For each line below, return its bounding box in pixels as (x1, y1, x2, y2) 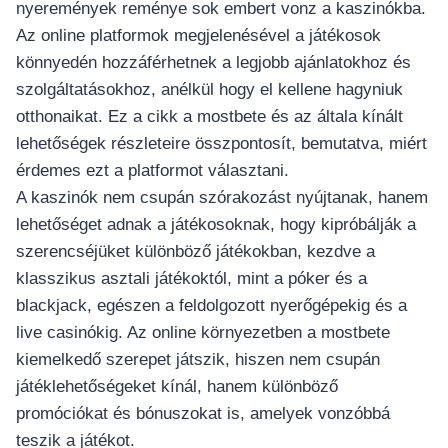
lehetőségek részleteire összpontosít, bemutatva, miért (16, 134, 427, 154)
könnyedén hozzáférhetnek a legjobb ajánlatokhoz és (16, 53, 411, 73)
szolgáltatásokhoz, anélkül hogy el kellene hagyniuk (16, 80, 403, 100)
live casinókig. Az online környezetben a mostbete (16, 323, 390, 343)
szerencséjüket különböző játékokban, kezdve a (16, 242, 375, 262)
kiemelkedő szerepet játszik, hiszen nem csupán (16, 350, 380, 370)
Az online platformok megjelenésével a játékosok (16, 26, 381, 46)
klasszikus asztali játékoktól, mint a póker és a (16, 269, 367, 289)
